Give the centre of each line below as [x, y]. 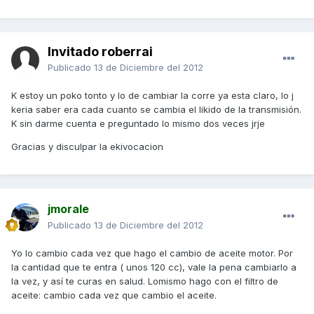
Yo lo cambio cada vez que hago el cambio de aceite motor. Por [152, 253]
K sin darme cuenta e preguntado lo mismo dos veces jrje [138, 124]
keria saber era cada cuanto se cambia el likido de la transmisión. [156, 110]
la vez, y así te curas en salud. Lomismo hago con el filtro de [145, 281]
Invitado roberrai [100, 52]
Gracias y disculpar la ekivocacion [87, 147]
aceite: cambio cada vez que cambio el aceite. [114, 295]
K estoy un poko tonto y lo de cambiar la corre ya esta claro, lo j [152, 96]
